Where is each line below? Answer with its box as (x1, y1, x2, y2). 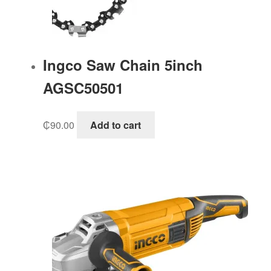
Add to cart (90, 117, 142, 132)
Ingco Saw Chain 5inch (42, 54, 203, 76)
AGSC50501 (42, 77, 123, 99)
